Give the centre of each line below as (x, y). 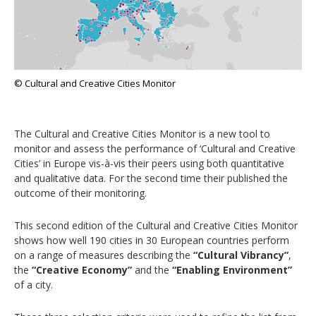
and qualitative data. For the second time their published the (151, 178)
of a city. (34, 284)
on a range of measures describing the (104, 255)
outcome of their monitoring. (80, 193)
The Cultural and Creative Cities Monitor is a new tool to (142, 133)
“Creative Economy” (82, 269)
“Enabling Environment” (232, 269)
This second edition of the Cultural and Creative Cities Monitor (156, 225)
